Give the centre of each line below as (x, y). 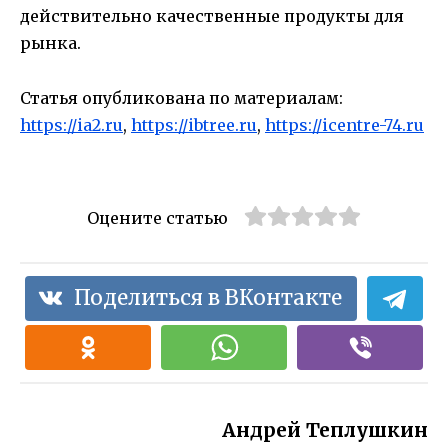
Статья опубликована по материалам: (181, 97)
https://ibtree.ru (194, 124)
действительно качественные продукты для (212, 16)
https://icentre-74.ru (344, 124)
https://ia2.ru (71, 124)
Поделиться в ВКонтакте (208, 297)
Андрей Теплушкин (325, 429)
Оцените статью (158, 217)
